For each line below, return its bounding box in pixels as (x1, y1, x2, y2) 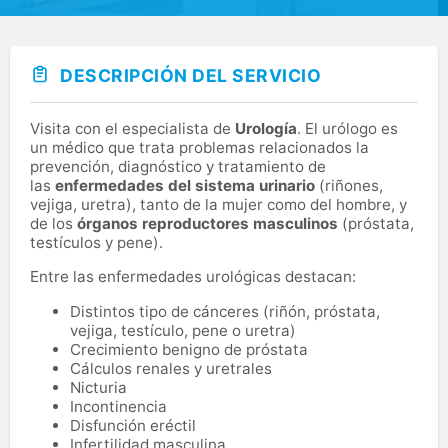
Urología (235, 118, 297, 138)
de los (30, 213, 77, 233)
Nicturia (70, 377, 127, 397)
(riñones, (315, 175, 383, 195)
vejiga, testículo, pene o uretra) (70, 320, 296, 340)
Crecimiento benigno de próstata (70, 339, 308, 359)
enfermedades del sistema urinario (55, 175, 315, 195)
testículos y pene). (30, 232, 167, 252)
